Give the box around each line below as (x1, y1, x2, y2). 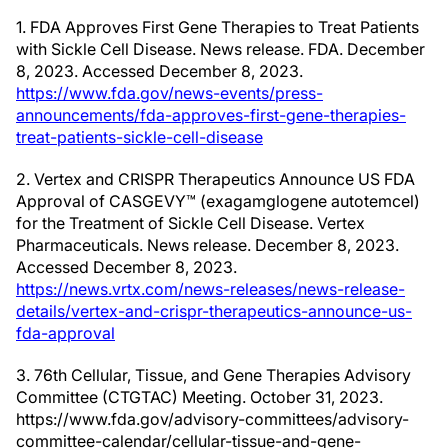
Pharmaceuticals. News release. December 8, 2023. (16, 235, 399, 255)
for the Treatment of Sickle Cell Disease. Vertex (16, 213, 365, 233)
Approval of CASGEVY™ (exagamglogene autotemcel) (16, 191, 420, 211)
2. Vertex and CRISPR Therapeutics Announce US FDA (16, 169, 415, 189)
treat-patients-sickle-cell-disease (16, 127, 263, 147)
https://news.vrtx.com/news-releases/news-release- (16, 279, 405, 299)
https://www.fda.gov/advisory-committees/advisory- (16, 409, 409, 429)
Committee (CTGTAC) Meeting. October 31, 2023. (16, 387, 383, 407)
